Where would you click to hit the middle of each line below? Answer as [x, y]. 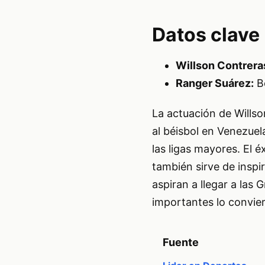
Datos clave [206, 34]
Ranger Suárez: [214, 83]
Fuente [180, 243]
